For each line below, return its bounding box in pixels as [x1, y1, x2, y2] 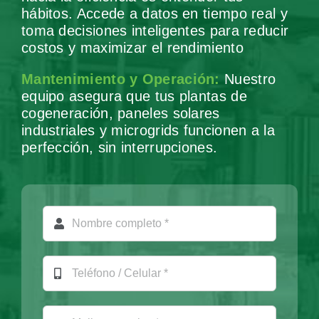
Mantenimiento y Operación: [21, 71, 220, 88]
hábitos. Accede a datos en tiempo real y [21, 6, 288, 22]
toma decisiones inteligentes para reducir [21, 23, 289, 39]
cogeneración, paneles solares [21, 105, 220, 122]
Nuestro [219, 71, 276, 88]
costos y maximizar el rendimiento [21, 40, 244, 56]
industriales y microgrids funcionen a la [21, 122, 275, 139]
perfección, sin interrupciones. [21, 140, 218, 156]
